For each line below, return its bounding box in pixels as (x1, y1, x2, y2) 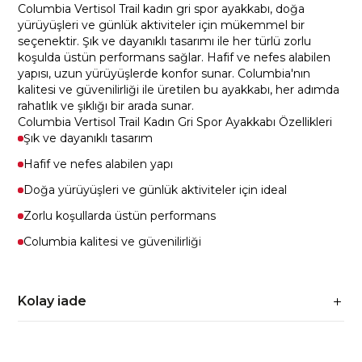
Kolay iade (18, 293, 87, 309)
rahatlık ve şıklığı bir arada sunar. (18, 99, 195, 113)
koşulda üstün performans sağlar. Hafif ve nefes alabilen (18, 50, 331, 65)
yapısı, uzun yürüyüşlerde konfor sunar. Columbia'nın (18, 66, 311, 81)
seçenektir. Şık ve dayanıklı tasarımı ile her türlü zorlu (18, 34, 312, 48)
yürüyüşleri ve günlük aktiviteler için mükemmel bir (18, 18, 305, 32)
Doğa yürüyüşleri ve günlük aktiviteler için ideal (23, 183, 288, 197)
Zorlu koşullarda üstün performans (23, 208, 217, 223)
